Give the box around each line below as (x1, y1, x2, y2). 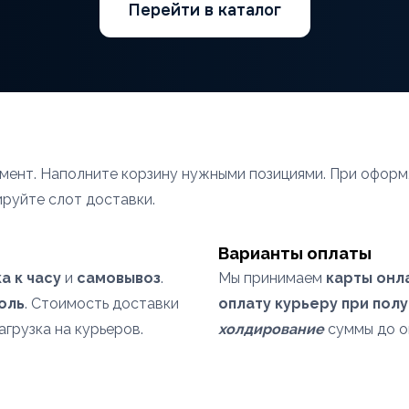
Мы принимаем (218, 269, 326, 287)
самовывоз (77, 269, 161, 287)
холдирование (218, 320, 324, 338)
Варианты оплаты (218, 243, 372, 263)
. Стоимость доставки (25, 295, 179, 312)
